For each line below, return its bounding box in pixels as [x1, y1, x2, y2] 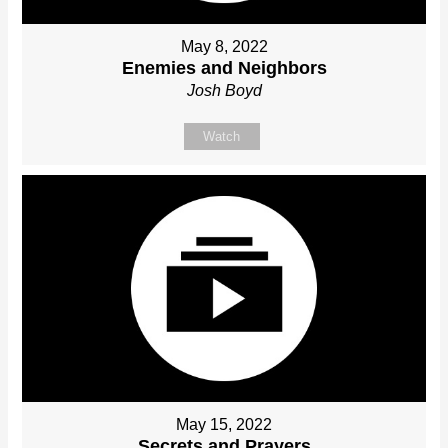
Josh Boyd [186, 82, 262, 100]
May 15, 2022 [176, 416, 272, 434]
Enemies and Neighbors [121, 58, 327, 79]
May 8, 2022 [180, 38, 268, 56]
